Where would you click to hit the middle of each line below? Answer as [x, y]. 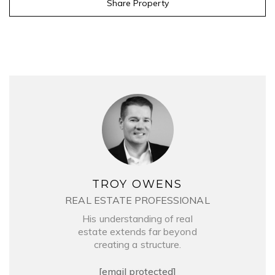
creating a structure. [137, 244]
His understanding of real [137, 218]
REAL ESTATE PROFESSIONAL [137, 200]
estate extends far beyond [137, 231]
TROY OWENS [137, 184]
